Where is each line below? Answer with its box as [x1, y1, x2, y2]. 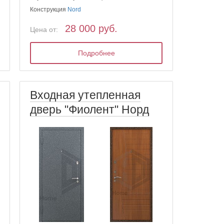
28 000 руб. [65, 23, 118, 34]
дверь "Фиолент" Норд [30, 102, 149, 116]
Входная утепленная [30, 88, 141, 101]
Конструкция [30, 6, 68, 13]
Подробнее [77, 49, 115, 57]
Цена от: [30, 25, 58, 33]
